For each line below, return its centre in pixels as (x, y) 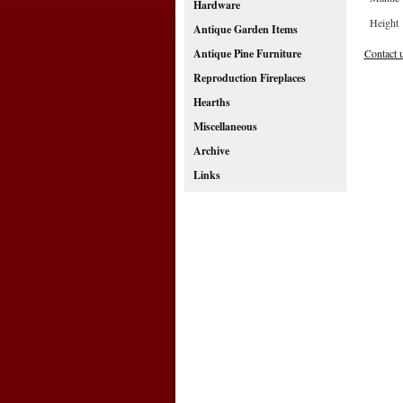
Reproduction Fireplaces (249, 78)
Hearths (211, 102)
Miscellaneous (225, 126)
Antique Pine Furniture (247, 54)
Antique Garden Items (245, 29)
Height (384, 22)
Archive (211, 151)
